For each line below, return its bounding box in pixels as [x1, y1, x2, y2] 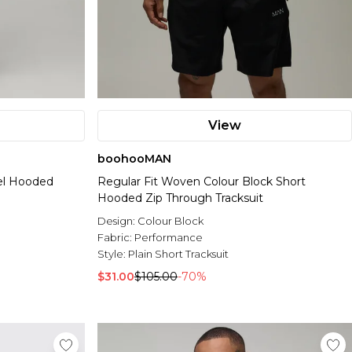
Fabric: [97, 231, 134, 244]
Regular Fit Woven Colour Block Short [97, 174, 306, 189]
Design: [97, 214, 137, 228]
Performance [134, 231, 203, 244]
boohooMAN [97, 152, 171, 167]
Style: [97, 247, 128, 261]
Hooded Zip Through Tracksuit [97, 191, 263, 206]
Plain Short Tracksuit [128, 247, 229, 261]
